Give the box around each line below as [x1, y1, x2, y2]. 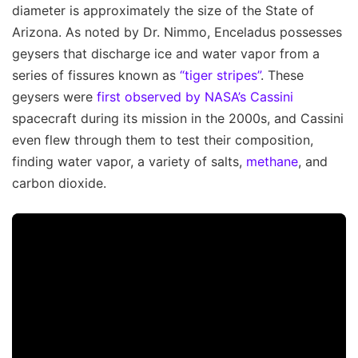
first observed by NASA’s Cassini [97, 88, 293, 105]
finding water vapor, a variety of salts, [12, 153, 246, 169]
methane [246, 153, 298, 169]
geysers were [12, 88, 97, 105]
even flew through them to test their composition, [12, 131, 313, 148]
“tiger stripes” [180, 66, 261, 83]
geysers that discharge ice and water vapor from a [12, 45, 320, 62]
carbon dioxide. [12, 174, 106, 191]
